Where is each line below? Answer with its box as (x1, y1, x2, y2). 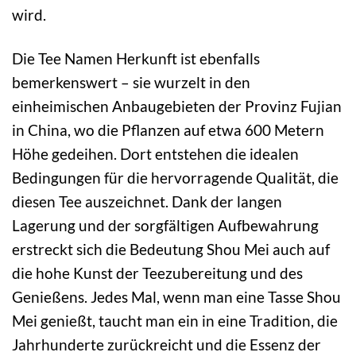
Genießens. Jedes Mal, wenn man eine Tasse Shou (12, 287, 341, 306)
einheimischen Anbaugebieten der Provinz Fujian (12, 96, 342, 115)
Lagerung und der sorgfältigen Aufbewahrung (12, 215, 319, 234)
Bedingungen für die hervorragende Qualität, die (12, 168, 339, 187)
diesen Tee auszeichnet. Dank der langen (12, 192, 282, 211)
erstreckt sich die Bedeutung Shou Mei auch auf (12, 239, 330, 258)
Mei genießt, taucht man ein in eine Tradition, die (12, 311, 338, 330)
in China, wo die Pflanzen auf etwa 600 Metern (12, 120, 324, 139)
